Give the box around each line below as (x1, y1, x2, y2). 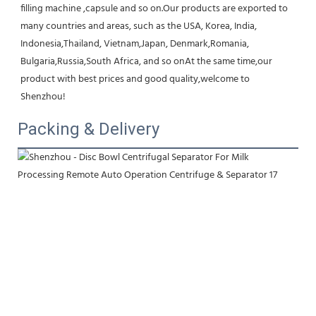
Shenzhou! (20, 89, 66, 106)
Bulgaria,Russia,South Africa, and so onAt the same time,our (20, 54, 272, 71)
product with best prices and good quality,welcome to (20, 71, 250, 88)
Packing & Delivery (18, 119, 159, 140)
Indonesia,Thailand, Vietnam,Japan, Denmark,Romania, (20, 36, 249, 53)
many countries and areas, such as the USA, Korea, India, (20, 18, 257, 35)
